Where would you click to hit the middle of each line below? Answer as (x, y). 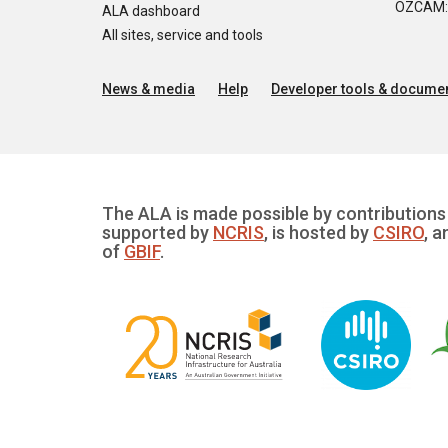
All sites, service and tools (182, 34)
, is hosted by (318, 232)
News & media (148, 88)
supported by (157, 232)
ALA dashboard (151, 10)
